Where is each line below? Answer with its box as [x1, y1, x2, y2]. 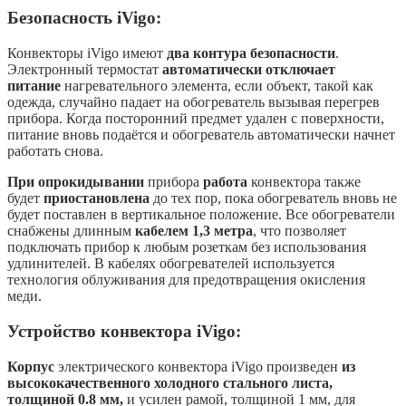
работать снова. [7, 143, 103, 159]
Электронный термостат [7, 62, 162, 78]
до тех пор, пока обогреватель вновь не [150, 190, 397, 207]
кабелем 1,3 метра [135, 223, 253, 239]
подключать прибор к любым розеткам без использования [7, 239, 366, 256]
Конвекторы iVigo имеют [7, 45, 167, 62]
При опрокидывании [7, 174, 144, 190]
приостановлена [43, 190, 150, 207]
